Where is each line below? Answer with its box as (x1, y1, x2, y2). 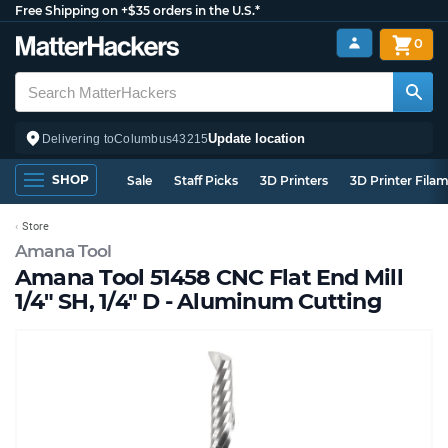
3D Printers (260, 173, 328, 188)
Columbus (114, 131, 173, 146)
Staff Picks (174, 173, 238, 188)
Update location (208, 130, 306, 146)
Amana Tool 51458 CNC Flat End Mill (15, 264, 403, 291)
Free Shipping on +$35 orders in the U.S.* (15, 3, 260, 18)
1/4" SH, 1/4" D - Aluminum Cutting (15, 288, 381, 315)
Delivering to (42, 131, 115, 146)
